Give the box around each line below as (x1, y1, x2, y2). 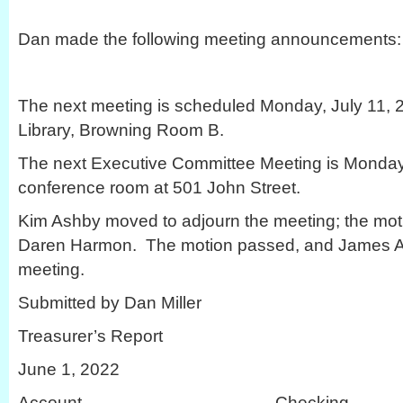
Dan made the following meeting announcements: (18, 29, 401, 49)
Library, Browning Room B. (18, 120, 224, 139)
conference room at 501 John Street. (18, 177, 300, 197)
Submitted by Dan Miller (18, 292, 201, 312)
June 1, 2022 (18, 359, 120, 379)
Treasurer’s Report (18, 326, 163, 345)
